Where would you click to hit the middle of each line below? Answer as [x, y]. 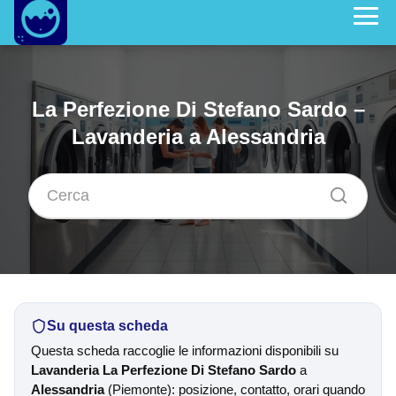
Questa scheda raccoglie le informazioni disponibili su [185, 350]
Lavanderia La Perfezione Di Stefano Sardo [164, 370]
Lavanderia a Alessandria [198, 137]
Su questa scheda [107, 326]
